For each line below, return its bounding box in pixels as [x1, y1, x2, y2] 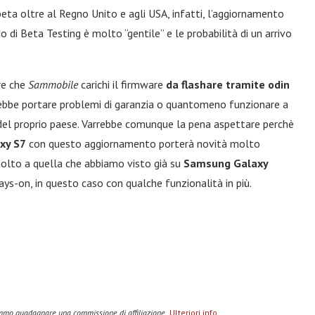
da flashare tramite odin [166, 77, 290, 91]
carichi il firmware [81, 77, 166, 91]
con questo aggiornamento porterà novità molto [26, 136, 260, 150]
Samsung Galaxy [181, 156, 268, 170]
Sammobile [28, 77, 81, 91]
